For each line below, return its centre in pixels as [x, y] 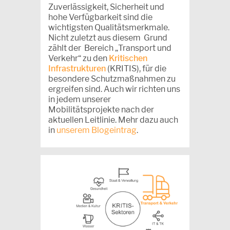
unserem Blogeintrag [97, 130]
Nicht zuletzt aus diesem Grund [108, 37]
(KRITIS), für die [136, 68]
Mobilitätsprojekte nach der [101, 109]
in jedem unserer [80, 99]
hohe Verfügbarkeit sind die [100, 17]
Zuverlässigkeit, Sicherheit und [106, 7]
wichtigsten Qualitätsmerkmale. [109, 27]
